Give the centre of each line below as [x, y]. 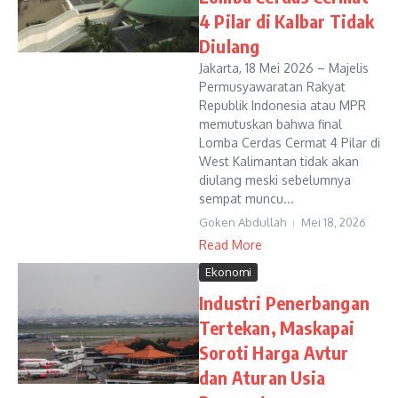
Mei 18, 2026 [334, 222]
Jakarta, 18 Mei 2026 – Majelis [284, 68]
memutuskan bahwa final [271, 124]
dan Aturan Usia [262, 377]
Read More [231, 245]
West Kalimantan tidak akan [279, 161]
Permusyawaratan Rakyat [272, 87]
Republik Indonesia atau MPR [283, 105]
